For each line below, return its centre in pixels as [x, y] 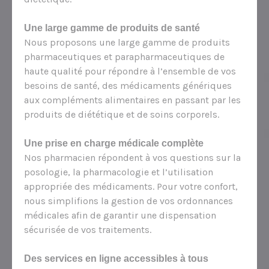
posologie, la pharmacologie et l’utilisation [119, 172]
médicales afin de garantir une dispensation [120, 215]
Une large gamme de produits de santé [112, 28]
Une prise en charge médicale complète [114, 143]
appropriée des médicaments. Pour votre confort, [131, 186]
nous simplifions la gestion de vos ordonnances [128, 201]
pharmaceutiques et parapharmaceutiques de [124, 56]
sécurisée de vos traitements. [88, 229]
